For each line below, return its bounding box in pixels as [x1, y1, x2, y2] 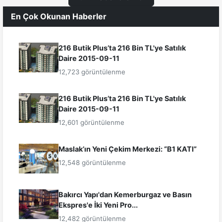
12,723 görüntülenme [58, 68, 125, 76]
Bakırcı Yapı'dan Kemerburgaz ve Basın [58, 190, 192, 199]
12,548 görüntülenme [58, 159, 126, 167]
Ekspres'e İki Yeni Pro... [58, 201, 138, 210]
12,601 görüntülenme [58, 118, 124, 127]
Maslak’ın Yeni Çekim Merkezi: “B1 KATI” [58, 145, 197, 154]
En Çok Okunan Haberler [11, 11, 107, 22]
